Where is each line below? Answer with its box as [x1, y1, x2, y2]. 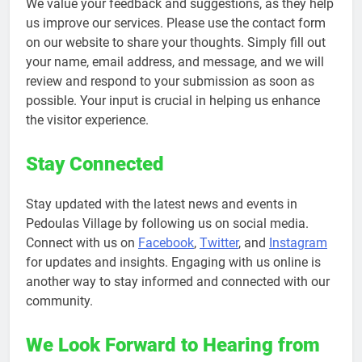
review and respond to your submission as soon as [26, 73, 314, 89]
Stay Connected [26, 152, 164, 175]
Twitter [200, 234, 238, 250]
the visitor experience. [26, 112, 149, 128]
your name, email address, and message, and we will [26, 53, 324, 69]
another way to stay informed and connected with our [26, 273, 330, 289]
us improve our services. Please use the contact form [26, 15, 326, 31]
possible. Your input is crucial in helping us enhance [26, 92, 320, 108]
